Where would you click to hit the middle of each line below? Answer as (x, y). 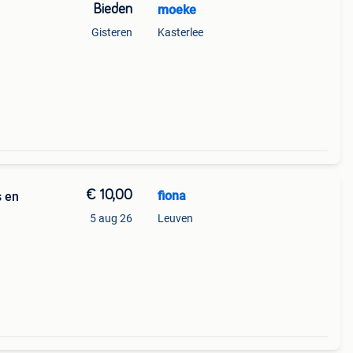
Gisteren (111, 32)
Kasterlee (180, 32)
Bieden (112, 9)
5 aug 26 (111, 218)
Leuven (175, 218)
